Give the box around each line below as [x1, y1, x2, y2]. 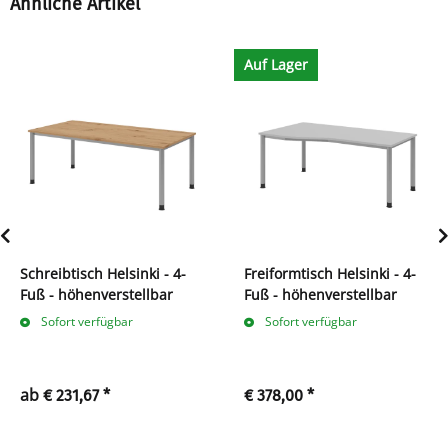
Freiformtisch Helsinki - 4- [244, 263, 416, 283]
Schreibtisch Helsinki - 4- [20, 263, 186, 283]
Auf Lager [244, 54, 308, 74]
